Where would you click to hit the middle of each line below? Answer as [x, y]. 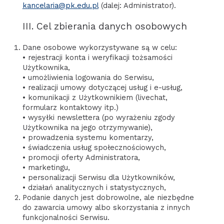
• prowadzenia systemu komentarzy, [88, 137]
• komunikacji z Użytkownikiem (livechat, [95, 97]
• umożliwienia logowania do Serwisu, [88, 77]
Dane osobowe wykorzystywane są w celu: [99, 47]
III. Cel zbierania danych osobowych [104, 26]
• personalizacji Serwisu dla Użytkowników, [98, 177]
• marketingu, [46, 167]
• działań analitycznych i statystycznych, [94, 187]
